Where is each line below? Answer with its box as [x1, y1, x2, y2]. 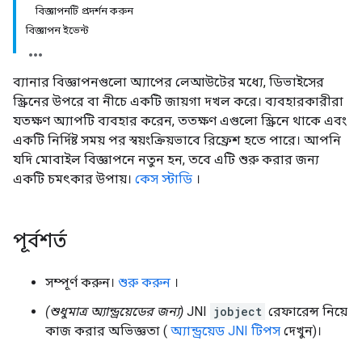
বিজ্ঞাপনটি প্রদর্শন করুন [36, 5, 133, 17]
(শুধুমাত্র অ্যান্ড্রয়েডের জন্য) [45, 304, 183, 319]
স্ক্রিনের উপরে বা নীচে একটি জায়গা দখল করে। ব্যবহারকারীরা [13, 94, 343, 109]
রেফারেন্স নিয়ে [265, 304, 347, 319]
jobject [213, 304, 262, 319]
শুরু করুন [118, 275, 170, 290]
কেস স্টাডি [135, 171, 192, 187]
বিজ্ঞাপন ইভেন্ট [26, 24, 89, 36]
